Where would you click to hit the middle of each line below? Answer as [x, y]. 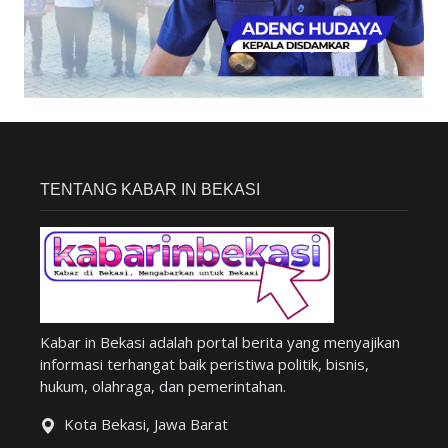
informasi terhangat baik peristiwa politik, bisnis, [204, 363]
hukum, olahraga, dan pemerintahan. [163, 385]
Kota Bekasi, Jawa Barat [146, 423]
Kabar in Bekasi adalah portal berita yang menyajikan [220, 341]
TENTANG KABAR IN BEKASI [150, 189]
